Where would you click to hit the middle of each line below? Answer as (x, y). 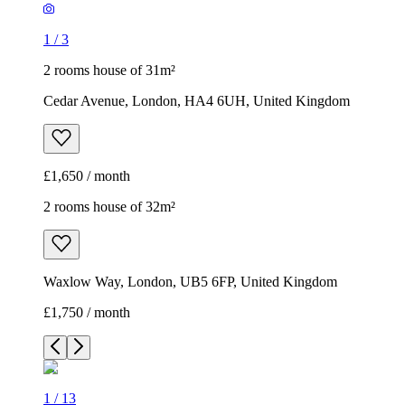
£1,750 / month (87, 313)
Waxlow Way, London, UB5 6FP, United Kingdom (190, 282)
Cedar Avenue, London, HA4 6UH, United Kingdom (197, 101)
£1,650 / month (87, 176)
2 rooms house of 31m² (109, 71)
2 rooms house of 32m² (109, 207)
